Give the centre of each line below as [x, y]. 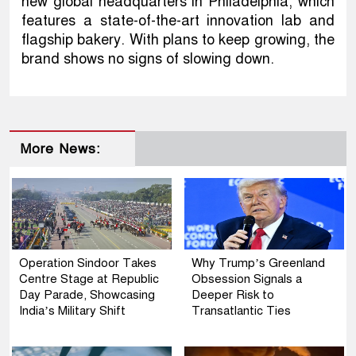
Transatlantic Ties [241, 310]
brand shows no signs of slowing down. [148, 58]
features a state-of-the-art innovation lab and [178, 20]
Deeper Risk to [233, 294]
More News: [60, 149]
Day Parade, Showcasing [87, 294]
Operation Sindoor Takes [88, 263]
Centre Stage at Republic [89, 279]
